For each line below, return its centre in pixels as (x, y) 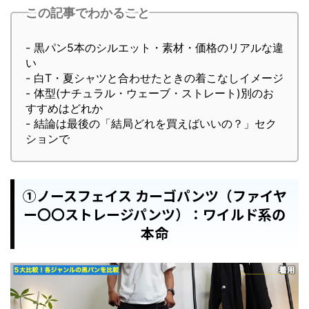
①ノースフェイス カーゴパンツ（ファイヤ (154, 196)
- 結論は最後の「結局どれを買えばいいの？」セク (151, 124)
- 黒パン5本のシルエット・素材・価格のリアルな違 (154, 48)
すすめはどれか (64, 109)
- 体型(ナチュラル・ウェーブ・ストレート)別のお (150, 93)
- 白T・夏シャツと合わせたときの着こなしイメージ (154, 78)
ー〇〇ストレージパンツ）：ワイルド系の (154, 215)
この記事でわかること (88, 12)
